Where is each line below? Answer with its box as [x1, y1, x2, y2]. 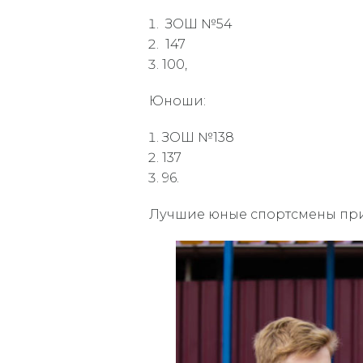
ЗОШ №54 [162, 15, 233, 32]
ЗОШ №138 [162, 129, 235, 145]
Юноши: [149, 92, 207, 109]
